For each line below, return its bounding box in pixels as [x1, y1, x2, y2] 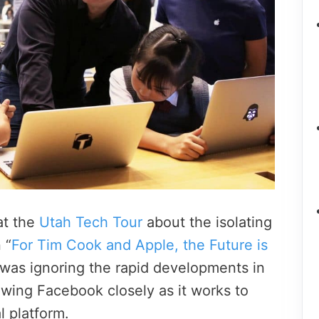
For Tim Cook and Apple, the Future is [11, 236, 268, 254]
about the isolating [142, 214, 272, 231]
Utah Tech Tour [39, 214, 142, 231]
